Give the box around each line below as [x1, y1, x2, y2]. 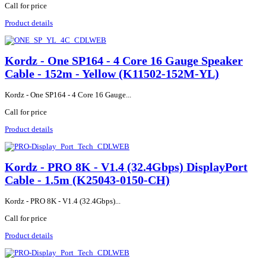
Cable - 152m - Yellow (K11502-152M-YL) [5, 67, 219, 80]
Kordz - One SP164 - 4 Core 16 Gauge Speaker [5, 54, 243, 67]
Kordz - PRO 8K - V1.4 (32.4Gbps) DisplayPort [5, 161, 248, 174]
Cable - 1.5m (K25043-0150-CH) [5, 174, 170, 187]
